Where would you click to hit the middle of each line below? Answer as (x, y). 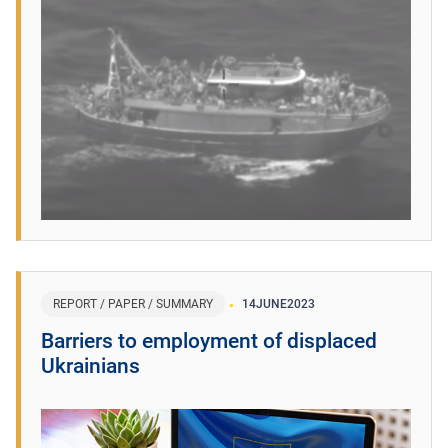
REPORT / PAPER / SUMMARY (133, 303)
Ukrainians (90, 365)
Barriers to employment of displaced (209, 340)
